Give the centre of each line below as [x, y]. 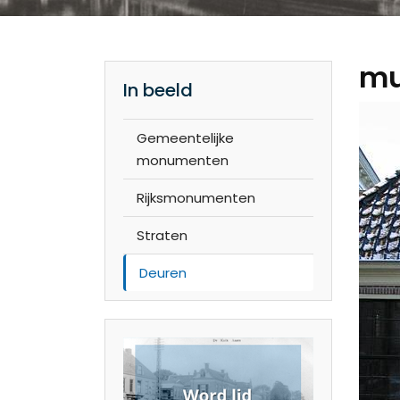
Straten [162, 235]
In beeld [158, 90]
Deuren [163, 273]
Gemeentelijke [185, 138]
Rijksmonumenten [196, 198]
